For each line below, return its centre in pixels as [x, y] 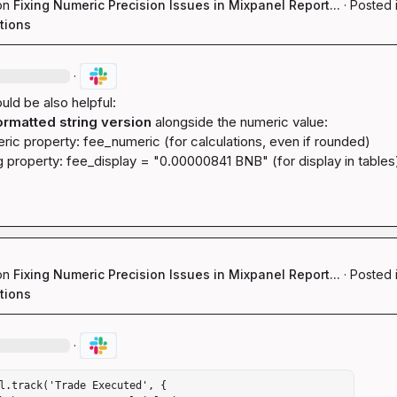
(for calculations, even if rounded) [265, 141]
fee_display [101, 161]
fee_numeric [122, 141]
